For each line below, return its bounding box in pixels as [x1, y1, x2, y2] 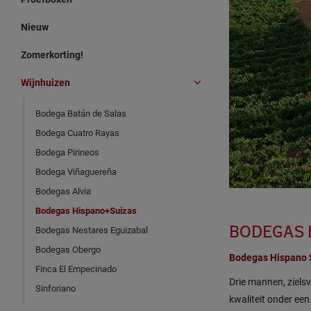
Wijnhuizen [21, 76, 70, 89]
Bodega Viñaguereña [35, 166, 117, 177]
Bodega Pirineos [35, 146, 99, 158]
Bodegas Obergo [35, 244, 101, 255]
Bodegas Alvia [35, 185, 91, 196]
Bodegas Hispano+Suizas [35, 205, 137, 216]
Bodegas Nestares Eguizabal [35, 224, 148, 235]
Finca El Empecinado [35, 263, 117, 274]
